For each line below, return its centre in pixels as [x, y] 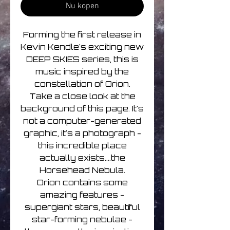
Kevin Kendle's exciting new [82, 47]
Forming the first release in [82, 35]
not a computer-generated [82, 121]
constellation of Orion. [82, 84]
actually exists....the [82, 158]
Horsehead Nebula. [82, 170]
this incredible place [82, 146]
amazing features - [82, 195]
